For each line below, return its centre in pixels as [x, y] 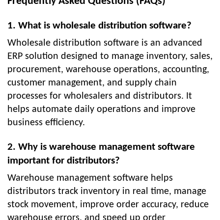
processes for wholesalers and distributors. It [100, 96]
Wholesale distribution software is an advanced [105, 43]
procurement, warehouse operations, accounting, [108, 69]
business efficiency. [46, 123]
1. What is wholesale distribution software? [99, 26]
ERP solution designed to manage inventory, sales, [110, 56]
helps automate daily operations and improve [101, 109]
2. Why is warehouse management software [101, 147]
